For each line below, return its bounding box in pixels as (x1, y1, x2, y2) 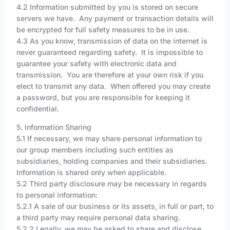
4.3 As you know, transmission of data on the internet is (16, 36, 207, 46)
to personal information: (16, 190, 98, 200)
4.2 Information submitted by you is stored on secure (16, 3, 198, 12)
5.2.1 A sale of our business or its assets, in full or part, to (16, 202, 214, 211)
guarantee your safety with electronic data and (16, 59, 177, 68)
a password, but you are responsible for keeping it (16, 93, 190, 102)
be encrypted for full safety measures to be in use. (16, 25, 189, 34)
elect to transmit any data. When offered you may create (16, 82, 210, 91)
